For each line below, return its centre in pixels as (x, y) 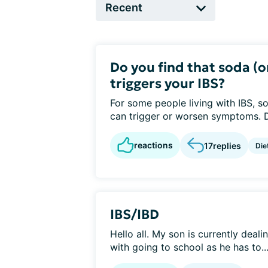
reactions (153, 145)
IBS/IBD (135, 214)
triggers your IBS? (167, 83)
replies (227, 145)
